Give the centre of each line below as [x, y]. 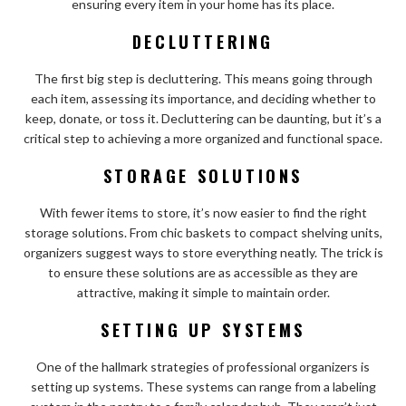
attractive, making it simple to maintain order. [203, 293]
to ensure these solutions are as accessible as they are [203, 273]
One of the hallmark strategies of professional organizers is [203, 367]
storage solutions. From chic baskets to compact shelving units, [203, 233]
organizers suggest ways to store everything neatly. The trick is [203, 253]
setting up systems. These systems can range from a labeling [203, 387]
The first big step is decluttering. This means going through [203, 79]
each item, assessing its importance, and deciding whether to [203, 99]
